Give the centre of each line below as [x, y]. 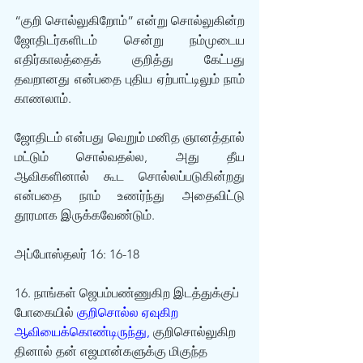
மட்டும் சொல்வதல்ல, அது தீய [130, 157]
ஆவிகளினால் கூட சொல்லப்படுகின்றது [130, 176]
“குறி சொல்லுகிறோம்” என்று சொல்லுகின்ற [130, 21]
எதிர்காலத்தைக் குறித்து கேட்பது [130, 60]
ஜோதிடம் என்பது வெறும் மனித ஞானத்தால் [130, 137]
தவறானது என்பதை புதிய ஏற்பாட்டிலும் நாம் [130, 79]
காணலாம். [43, 98]
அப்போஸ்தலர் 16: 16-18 [77, 254]
